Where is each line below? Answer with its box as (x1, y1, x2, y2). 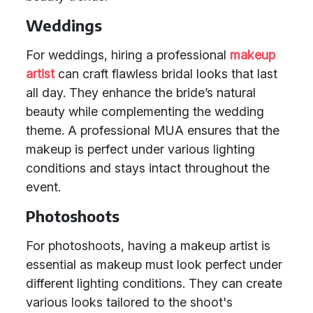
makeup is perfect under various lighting (26, 142, 255, 156)
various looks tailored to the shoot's (26, 295, 233, 310)
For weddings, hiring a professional (26, 48, 230, 62)
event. (26, 180, 61, 194)
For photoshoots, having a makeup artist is (26, 238, 270, 253)
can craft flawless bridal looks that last (54, 66, 277, 81)
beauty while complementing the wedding (26, 104, 264, 119)
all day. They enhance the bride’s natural (26, 85, 256, 100)
